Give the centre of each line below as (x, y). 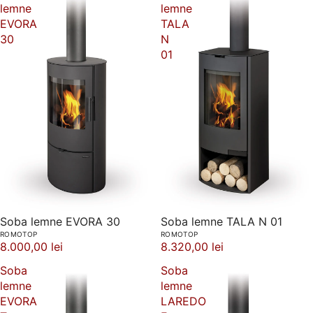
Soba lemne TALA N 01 (221, 221)
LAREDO (183, 301)
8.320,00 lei (192, 246)
